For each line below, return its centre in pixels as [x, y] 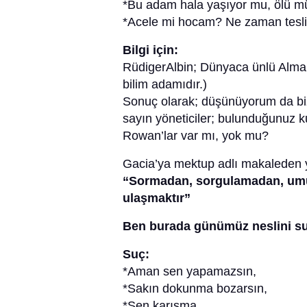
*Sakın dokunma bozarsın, [195, 289]
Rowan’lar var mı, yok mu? [196, 136]
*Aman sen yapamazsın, [189, 272]
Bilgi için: [150, 50]
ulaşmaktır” [157, 198]
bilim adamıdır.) [165, 85]
